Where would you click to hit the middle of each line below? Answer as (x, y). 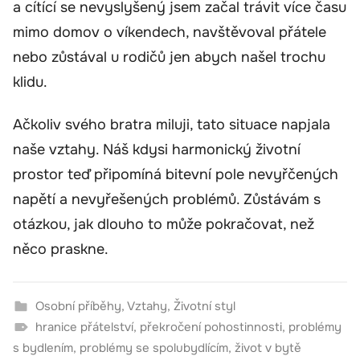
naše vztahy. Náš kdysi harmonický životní (157, 150)
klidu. (30, 82)
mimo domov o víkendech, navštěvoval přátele (170, 32)
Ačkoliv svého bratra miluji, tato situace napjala (172, 125)
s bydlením (43, 348)
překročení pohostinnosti (211, 327)
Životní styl (204, 307)
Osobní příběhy (78, 307)
